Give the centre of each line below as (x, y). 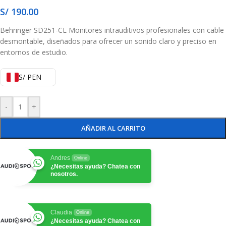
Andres (60, 158)
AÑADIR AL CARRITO (113, 128)
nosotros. (64, 174)
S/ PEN (30, 77)
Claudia (61, 213)
